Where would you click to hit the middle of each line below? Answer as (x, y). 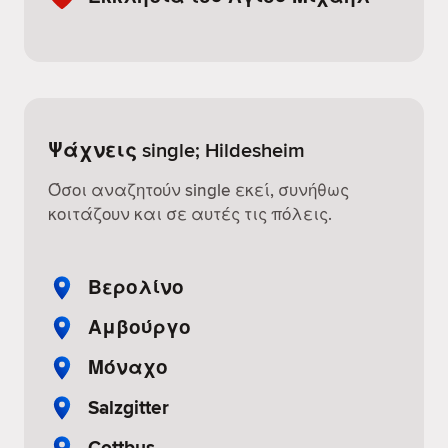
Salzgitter (128, 407)
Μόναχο (128, 367)
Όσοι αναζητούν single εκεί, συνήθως (198, 190)
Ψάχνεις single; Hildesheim (176, 149)
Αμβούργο (139, 327)
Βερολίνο (136, 287)
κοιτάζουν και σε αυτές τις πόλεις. (190, 214)
